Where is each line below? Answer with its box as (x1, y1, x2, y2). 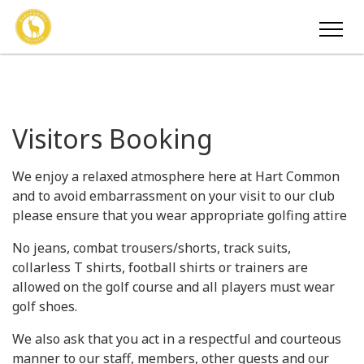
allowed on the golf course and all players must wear (12, 278, 335, 296)
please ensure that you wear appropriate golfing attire (12, 206, 347, 224)
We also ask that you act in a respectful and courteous (12, 330, 341, 348)
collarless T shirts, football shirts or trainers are (12, 258, 308, 276)
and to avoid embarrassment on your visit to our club (12, 187, 335, 205)
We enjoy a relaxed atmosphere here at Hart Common (12, 167, 340, 185)
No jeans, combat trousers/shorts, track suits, (12, 239, 291, 257)
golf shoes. (12, 297, 77, 315)
